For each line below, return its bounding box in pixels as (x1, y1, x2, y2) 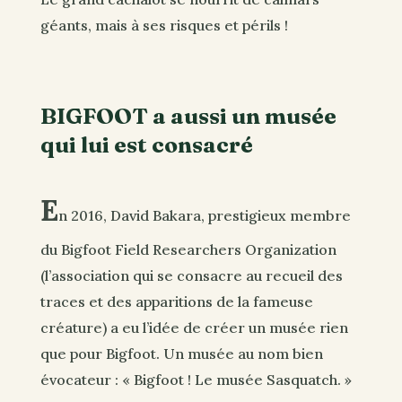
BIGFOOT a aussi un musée (39, 102, 336, 130)
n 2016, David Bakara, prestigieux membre (57, 205, 351, 224)
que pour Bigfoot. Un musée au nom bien (39, 344, 323, 363)
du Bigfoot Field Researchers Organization (39, 240, 336, 258)
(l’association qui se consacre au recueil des (39, 266, 343, 284)
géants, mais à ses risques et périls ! (39, 15, 288, 34)
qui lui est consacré (39, 131, 253, 159)
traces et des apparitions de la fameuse (39, 292, 313, 310)
